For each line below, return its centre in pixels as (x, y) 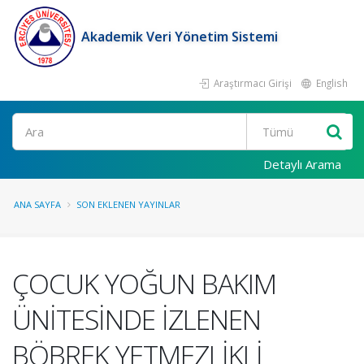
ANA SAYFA (37, 204)
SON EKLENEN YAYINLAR (128, 204)
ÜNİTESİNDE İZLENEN (136, 319)
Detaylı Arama (302, 164)
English (331, 83)
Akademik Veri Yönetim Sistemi (180, 37)
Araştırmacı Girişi (251, 83)
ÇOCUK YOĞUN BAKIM (144, 284)
